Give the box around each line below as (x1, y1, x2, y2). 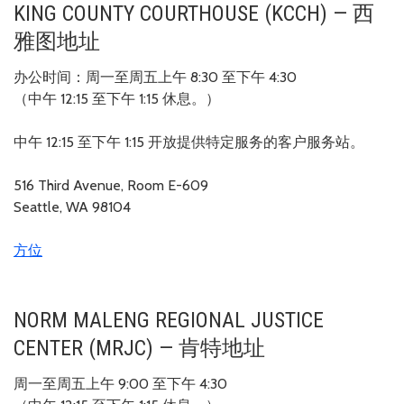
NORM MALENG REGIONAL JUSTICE (14, 307, 324, 333)
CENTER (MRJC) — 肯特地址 (14, 335, 265, 361)
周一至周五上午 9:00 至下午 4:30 (14, 374, 227, 392)
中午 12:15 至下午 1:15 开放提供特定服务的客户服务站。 (14, 133, 364, 151)
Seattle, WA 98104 (14, 197, 131, 216)
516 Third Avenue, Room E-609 (14, 176, 208, 194)
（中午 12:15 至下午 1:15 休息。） (14, 89, 220, 107)
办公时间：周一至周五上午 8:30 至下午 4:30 (14, 68, 297, 86)
